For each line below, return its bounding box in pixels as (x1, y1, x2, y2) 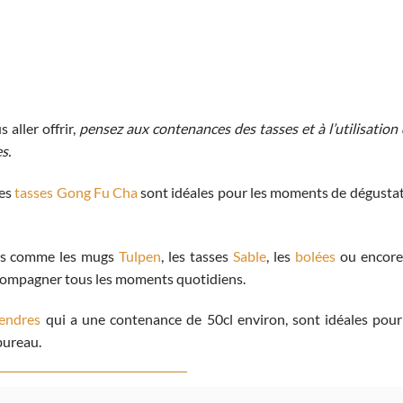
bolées (294, 246, 336, 264)
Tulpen (119, 246, 162, 264)
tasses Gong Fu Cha (14, 183, 139, 201)
